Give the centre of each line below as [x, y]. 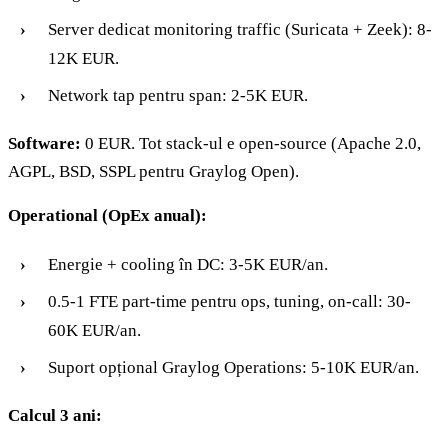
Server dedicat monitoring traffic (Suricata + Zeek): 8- [240, 29]
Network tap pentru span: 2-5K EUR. [178, 95]
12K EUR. [83, 58]
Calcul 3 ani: [55, 415]
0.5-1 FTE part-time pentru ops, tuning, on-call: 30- [229, 301]
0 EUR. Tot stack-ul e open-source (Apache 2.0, [251, 143]
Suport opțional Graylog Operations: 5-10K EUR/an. [233, 367]
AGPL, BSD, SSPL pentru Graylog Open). [153, 171]
